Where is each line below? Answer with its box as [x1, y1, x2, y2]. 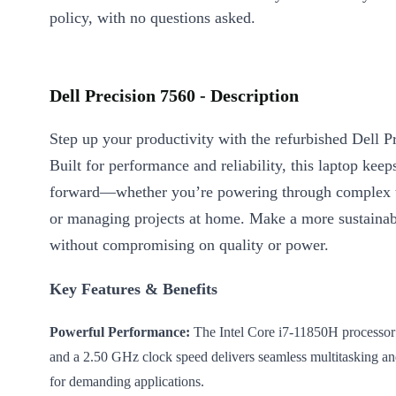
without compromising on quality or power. [49, 236, 329, 255]
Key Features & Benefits [49, 280, 217, 299]
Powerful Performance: [49, 324, 190, 340]
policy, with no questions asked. [49, 9, 255, 27]
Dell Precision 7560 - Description [49, 86, 299, 106]
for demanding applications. [49, 374, 204, 390]
